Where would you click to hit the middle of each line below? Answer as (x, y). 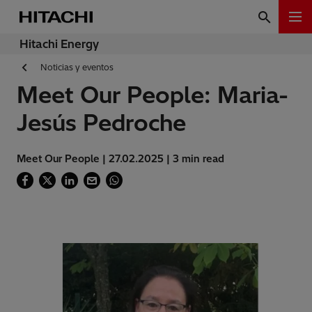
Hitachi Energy (59, 44)
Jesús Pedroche (101, 123)
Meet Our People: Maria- (153, 95)
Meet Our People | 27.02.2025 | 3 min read (120, 159)
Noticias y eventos (77, 68)
